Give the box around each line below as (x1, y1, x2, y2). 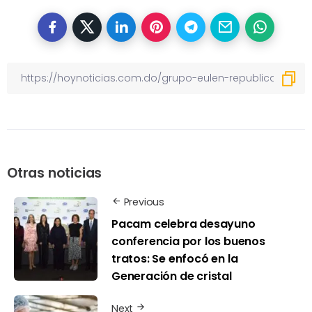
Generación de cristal (111, 267, 232, 284)
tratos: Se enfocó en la (111, 250, 238, 267)
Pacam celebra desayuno (111, 215, 256, 232)
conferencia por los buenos (111, 233, 265, 249)
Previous (123, 195, 165, 209)
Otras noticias (7, 164, 102, 182)
